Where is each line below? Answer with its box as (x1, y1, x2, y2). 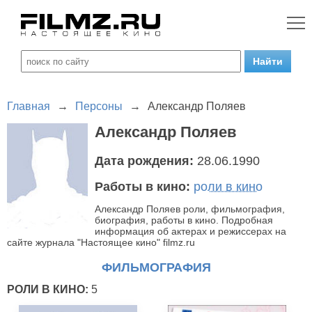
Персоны (75, 100, 123, 112)
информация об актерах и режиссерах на (95, 226, 286, 237)
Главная (7, 100, 50, 112)
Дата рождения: (95, 154, 197, 168)
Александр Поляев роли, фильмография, (95, 203, 285, 214)
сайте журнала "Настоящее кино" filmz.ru (7, 237, 195, 248)
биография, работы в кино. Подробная (95, 214, 273, 226)
